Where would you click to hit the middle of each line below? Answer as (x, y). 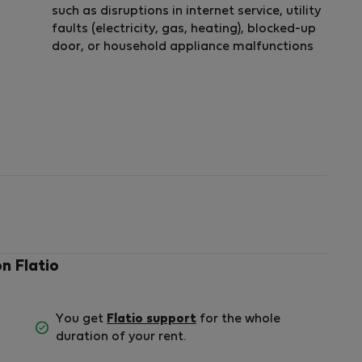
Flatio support (152, 320)
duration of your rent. (121, 337)
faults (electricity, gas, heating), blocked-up (184, 29)
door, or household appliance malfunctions (183, 47)
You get (81, 320)
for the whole (238, 320)
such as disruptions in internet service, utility (186, 12)
